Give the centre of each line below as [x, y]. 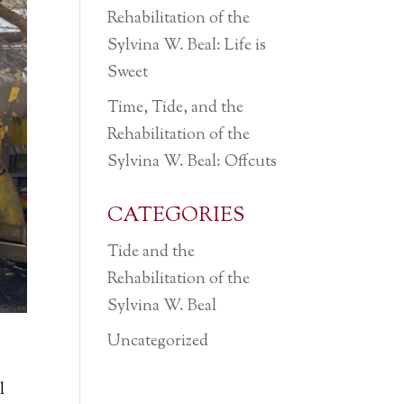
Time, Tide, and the [176, 108]
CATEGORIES [176, 216]
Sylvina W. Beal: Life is [187, 46]
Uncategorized [158, 342]
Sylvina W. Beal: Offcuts [193, 162]
